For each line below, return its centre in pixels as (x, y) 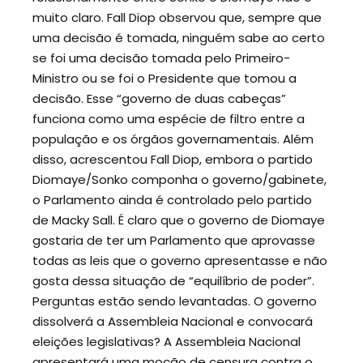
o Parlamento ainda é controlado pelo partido (172, 199)
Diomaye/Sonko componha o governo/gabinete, (179, 179)
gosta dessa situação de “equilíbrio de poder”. (173, 280)
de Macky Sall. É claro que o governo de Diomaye (179, 220)
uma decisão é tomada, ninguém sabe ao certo (179, 37)
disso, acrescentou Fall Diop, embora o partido (173, 159)
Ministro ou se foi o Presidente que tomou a (164, 78)
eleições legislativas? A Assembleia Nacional (167, 341)
